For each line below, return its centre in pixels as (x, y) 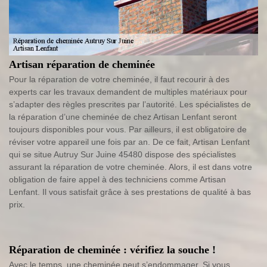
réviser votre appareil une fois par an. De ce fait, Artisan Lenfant (129, 142)
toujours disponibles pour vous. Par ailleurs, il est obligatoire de (128, 130)
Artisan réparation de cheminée (82, 65)
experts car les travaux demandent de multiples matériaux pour (128, 92)
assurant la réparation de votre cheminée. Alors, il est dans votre (131, 167)
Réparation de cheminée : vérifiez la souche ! (112, 250)
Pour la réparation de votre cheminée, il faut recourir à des (119, 80)
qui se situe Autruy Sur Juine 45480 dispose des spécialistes (122, 155)
